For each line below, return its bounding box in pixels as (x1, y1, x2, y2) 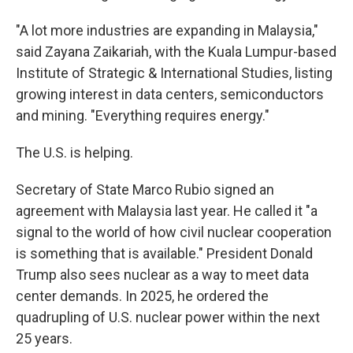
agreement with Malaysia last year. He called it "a (16, 203, 318, 219)
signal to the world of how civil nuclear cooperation (16, 224, 332, 240)
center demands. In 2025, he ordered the (16, 288, 269, 304)
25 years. (16, 330, 72, 347)
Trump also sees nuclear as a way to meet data (16, 266, 309, 283)
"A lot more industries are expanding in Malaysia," (16, 22, 318, 39)
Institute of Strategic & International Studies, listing (16, 65, 333, 81)
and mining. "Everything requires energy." (16, 107, 269, 124)
